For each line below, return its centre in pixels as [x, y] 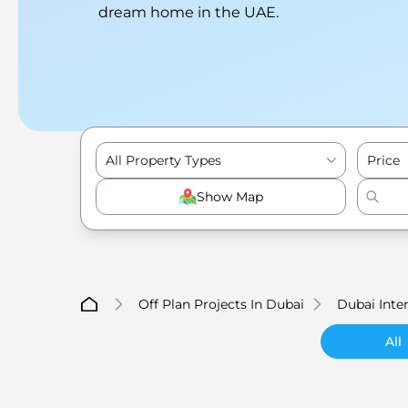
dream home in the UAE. [189, 12]
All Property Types [163, 160]
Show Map [229, 197]
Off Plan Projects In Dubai [221, 304]
